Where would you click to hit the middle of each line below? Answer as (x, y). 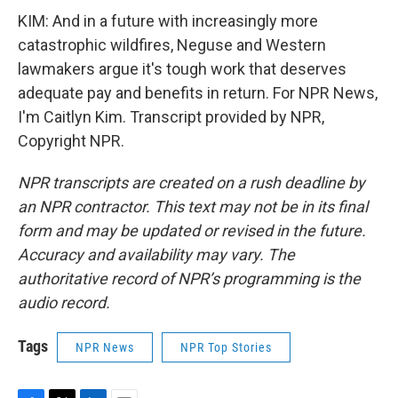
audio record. (64, 302)
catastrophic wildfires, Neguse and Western (172, 45)
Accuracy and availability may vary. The (156, 255)
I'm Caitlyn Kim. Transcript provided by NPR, (171, 117)
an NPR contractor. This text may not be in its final (193, 207)
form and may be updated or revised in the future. (192, 231)
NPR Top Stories (226, 347)
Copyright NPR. (71, 141)
